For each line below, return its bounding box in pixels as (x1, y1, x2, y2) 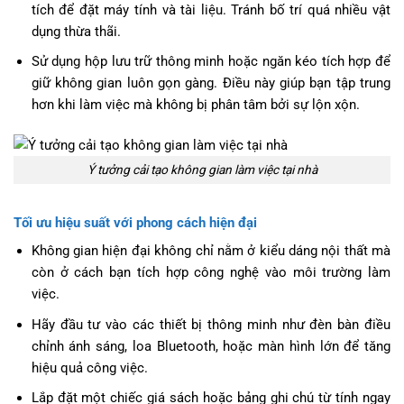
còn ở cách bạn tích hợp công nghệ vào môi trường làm (31, 264, 390, 281)
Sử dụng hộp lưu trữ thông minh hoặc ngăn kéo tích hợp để (31, 52, 390, 69)
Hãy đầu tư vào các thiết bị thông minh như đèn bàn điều (31, 316, 390, 333)
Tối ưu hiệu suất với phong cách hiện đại (14, 214, 257, 231)
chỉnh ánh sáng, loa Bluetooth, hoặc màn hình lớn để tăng (31, 337, 390, 354)
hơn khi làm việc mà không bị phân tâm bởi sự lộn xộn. (31, 96, 360, 113)
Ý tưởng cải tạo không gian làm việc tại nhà (87, 161, 317, 177)
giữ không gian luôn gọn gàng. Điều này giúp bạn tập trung (31, 74, 390, 91)
